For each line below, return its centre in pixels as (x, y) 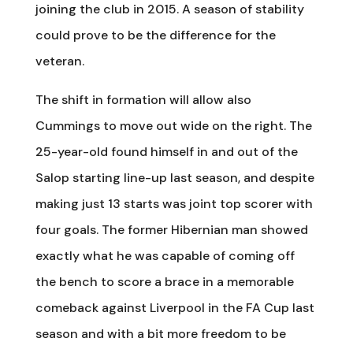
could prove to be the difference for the (155, 35)
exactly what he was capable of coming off (165, 256)
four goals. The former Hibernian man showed (171, 230)
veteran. (59, 61)
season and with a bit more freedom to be (160, 334)
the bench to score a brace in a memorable (164, 282)
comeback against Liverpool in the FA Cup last (175, 308)
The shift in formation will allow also (143, 100)
